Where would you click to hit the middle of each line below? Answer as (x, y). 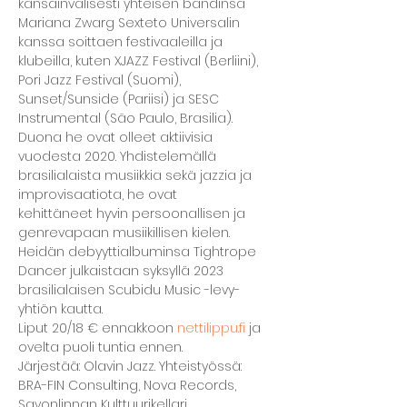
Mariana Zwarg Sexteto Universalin (131, 23)
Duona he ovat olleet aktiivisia (117, 137)
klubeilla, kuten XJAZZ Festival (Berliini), (140, 61)
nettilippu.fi (211, 328)
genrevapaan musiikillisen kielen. (126, 233)
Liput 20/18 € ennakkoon (98, 328)
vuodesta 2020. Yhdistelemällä (119, 156)
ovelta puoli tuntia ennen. (100, 347)
